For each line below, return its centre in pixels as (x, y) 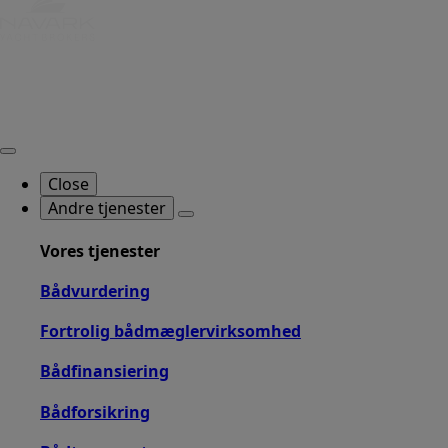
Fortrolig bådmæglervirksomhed (170, 331)
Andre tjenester (107, 208)
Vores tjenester (100, 250)
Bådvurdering (95, 290)
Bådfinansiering (104, 371)
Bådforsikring (95, 411)
